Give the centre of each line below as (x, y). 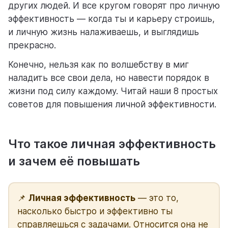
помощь (36, 33)
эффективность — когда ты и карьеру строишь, (111, 19)
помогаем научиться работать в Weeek (93, 45)
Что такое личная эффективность (112, 144)
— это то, (157, 198)
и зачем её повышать (74, 161)
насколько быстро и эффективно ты (95, 211)
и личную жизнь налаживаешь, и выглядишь (104, 32)
